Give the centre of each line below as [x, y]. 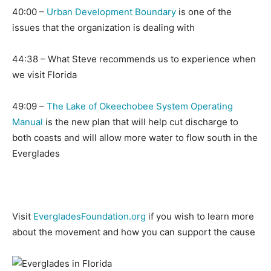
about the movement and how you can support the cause [134, 232]
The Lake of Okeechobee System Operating [140, 106]
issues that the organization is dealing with [103, 28]
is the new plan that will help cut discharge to [141, 122]
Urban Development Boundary [111, 12]
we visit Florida [44, 75]
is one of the [204, 12]
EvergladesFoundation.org [90, 217]
